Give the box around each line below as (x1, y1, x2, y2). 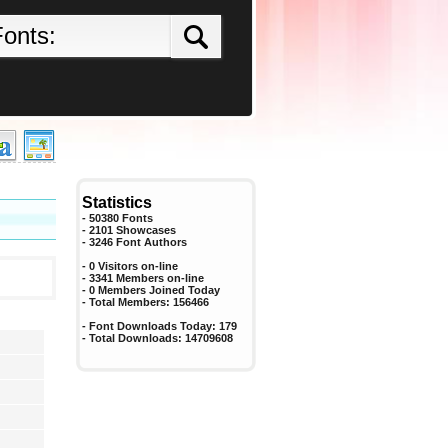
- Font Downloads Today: (82, 320, 219, 332)
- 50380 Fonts (82, 212, 153, 224)
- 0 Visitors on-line (82, 260, 178, 272)
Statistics (82, 194, 152, 211)
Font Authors (116, 236, 187, 248)
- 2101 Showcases (82, 224, 176, 236)
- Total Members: (82, 296, 173, 308)
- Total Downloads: (82, 332, 185, 344)
